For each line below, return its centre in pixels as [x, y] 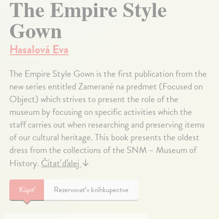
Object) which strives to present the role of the [94, 99]
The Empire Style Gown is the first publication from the [108, 74]
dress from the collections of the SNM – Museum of [103, 150]
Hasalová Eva [39, 50]
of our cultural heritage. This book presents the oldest [105, 137]
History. [25, 163]
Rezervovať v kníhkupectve [91, 190]
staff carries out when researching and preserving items [107, 125]
